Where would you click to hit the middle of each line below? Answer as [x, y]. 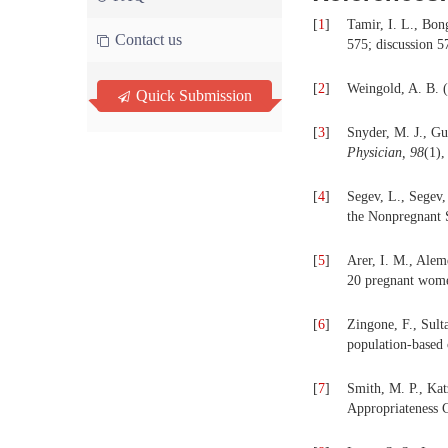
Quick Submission [192, 95]
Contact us [146, 39]
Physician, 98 [385, 152]
